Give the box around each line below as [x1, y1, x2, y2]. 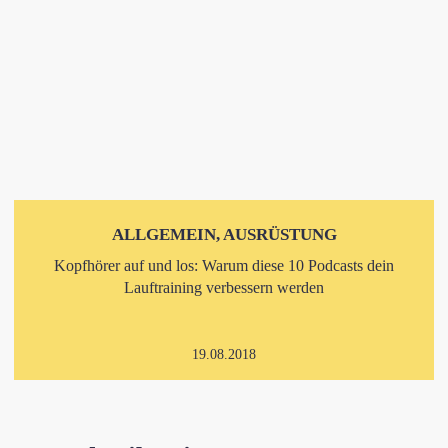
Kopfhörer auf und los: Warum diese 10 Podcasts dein [54, 257, 394, 274]
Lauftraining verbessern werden [124, 279, 324, 296]
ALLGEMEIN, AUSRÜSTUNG [111, 225, 337, 244]
